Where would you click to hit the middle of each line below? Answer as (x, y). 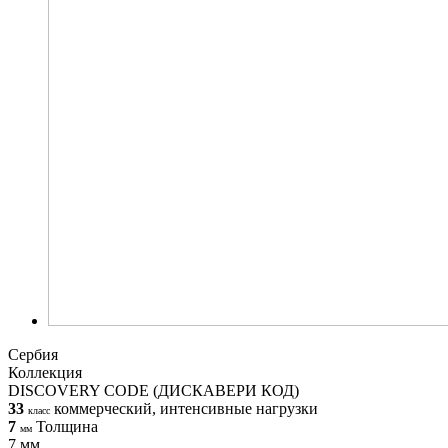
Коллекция (45, 372)
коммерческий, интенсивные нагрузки (186, 408)
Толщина (67, 426)
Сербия (33, 354)
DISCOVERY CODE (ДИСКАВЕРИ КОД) (153, 390)
